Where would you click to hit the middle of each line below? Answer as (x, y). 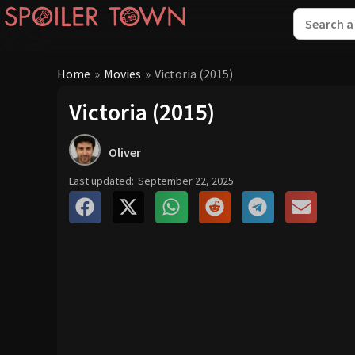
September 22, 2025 (186, 181)
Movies (122, 73)
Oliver (125, 152)
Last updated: (101, 181)
